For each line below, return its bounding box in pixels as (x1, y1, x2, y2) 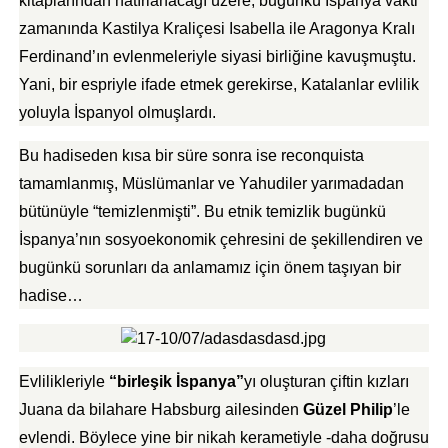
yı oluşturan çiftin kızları (243, 373, 409, 390)
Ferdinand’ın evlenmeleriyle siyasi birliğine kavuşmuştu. (18, 48, 416, 65)
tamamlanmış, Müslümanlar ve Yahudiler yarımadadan (18, 175, 404, 192)
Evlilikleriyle (18, 373, 109, 390)
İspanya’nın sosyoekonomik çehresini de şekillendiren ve (18, 231, 423, 248)
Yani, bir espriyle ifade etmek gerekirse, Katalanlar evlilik (18, 76, 419, 93)
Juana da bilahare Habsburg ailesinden (18, 401, 303, 418)
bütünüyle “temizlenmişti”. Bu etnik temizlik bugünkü (18, 203, 386, 220)
